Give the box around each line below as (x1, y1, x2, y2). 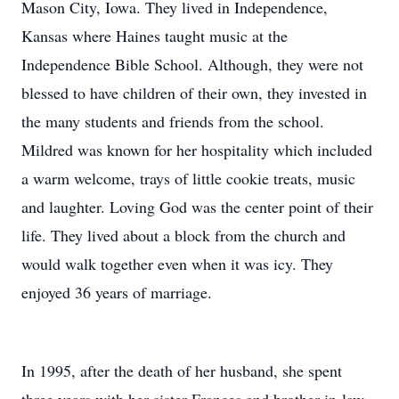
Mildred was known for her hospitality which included (21, 139, 372, 160)
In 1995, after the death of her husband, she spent (21, 360, 342, 381)
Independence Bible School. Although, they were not (21, 53, 363, 75)
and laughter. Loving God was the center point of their (21, 196, 373, 217)
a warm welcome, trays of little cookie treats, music (21, 167, 355, 189)
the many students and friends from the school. (21, 110, 324, 132)
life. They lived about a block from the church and (21, 224, 346, 246)
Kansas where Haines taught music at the (21, 25, 288, 46)
